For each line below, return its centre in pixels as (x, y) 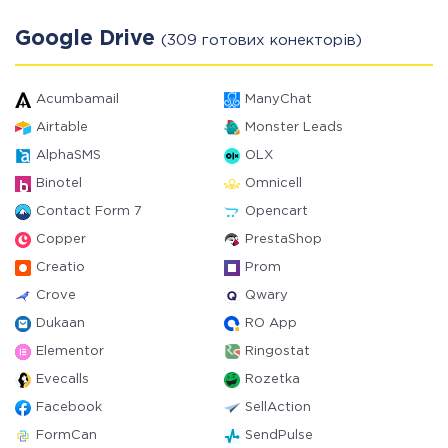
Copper (61, 239)
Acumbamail (77, 99)
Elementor (70, 351)
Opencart (276, 211)
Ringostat (277, 351)
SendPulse (279, 435)
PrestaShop (283, 239)
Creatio (60, 267)
